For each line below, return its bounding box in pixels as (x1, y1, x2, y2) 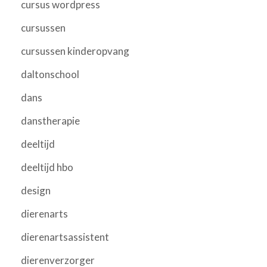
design (21, 184, 51, 197)
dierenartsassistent (21, 230, 109, 243)
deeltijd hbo (21, 160, 73, 173)
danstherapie (21, 114, 80, 127)
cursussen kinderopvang (21, 44, 129, 57)
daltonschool (21, 67, 79, 80)
